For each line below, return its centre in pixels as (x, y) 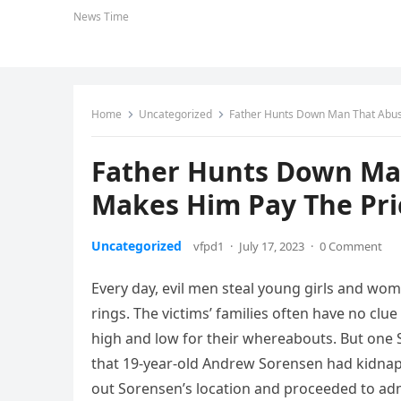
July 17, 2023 (272, 246)
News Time (101, 17)
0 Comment (351, 246)
